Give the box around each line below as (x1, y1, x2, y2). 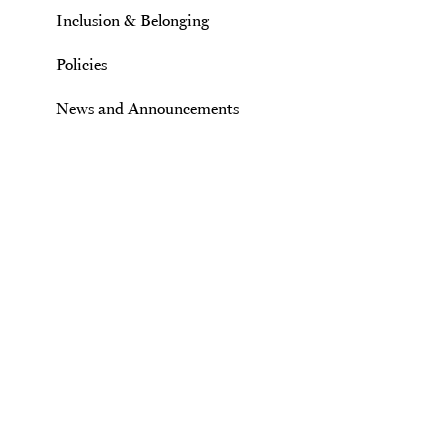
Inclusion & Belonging (56, 10, 209, 30)
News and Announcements (56, 98, 239, 118)
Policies (56, 54, 107, 74)
